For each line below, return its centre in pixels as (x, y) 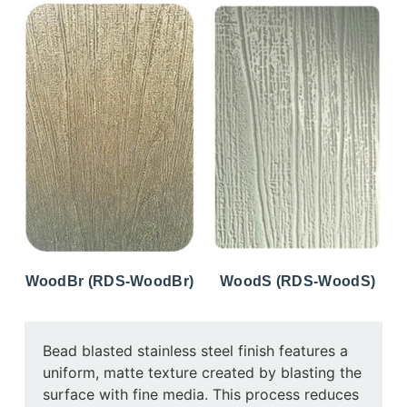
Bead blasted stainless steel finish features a (195, 351)
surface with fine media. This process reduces (200, 395)
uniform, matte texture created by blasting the (202, 373)
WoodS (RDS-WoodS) (298, 282)
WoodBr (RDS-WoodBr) (109, 282)
